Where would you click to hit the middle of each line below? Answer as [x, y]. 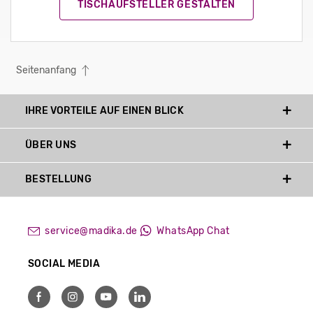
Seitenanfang [47, 70]
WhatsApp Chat [192, 231]
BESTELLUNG [59, 179]
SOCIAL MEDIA [64, 263]
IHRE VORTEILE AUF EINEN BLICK [104, 110]
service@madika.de [90, 231]
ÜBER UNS [51, 145]
